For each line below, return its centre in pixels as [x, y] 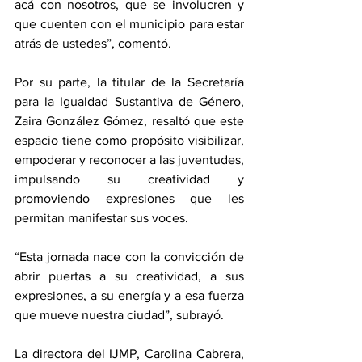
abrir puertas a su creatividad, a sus [129, 276]
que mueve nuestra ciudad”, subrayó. [121, 315]
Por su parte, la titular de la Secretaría [129, 82]
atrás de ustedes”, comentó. [93, 44]
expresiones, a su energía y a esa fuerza [129, 296]
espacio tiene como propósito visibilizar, [129, 141]
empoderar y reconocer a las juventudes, [129, 160]
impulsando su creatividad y [129, 179]
